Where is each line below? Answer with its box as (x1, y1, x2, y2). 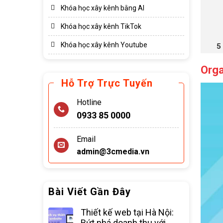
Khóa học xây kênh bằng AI (61, 4, 144, 12)
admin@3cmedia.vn (77, 147, 149, 156)
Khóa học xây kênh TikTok (61, 22, 141, 30)
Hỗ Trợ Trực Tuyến (61, 77, 153, 89)
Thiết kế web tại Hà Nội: (81, 207, 174, 218)
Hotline (77, 98, 102, 107)
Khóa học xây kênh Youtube (61, 41, 147, 49)
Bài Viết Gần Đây (48, 186, 131, 198)
